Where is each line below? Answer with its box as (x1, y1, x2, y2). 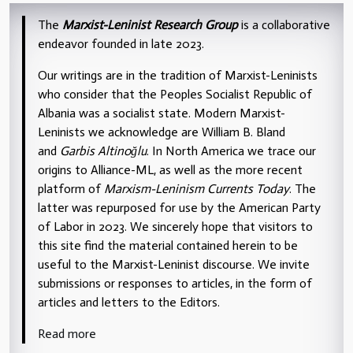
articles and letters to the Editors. (38, 294, 226, 310)
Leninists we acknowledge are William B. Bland (38, 124, 285, 139)
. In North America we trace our (147, 143, 316, 158)
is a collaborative (238, 17, 330, 32)
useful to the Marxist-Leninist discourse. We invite (38, 256, 310, 272)
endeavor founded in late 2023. (38, 35, 207, 51)
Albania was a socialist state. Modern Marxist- (38, 105, 285, 121)
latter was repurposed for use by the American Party (38, 199, 321, 215)
